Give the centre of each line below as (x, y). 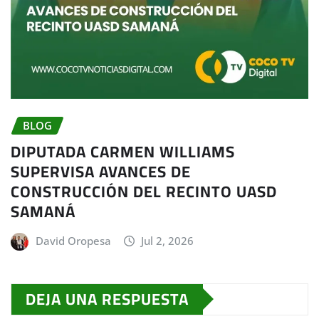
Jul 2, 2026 (168, 240)
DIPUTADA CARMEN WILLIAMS (123, 151)
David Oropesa (73, 240)
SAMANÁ (43, 211)
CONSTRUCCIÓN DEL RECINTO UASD (144, 191)
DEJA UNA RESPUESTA (107, 299)
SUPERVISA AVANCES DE (101, 171)
